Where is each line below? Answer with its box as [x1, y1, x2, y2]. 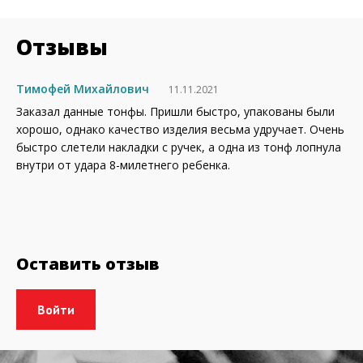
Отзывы [16, 32, 108, 62]
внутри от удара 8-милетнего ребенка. [16, 156, 230, 173]
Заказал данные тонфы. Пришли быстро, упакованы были [16, 103, 335, 119]
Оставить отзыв [16, 252, 160, 275]
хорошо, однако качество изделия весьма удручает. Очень [16, 121, 344, 137]
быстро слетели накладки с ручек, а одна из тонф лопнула [16, 139, 341, 155]
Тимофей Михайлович [16, 80, 149, 96]
